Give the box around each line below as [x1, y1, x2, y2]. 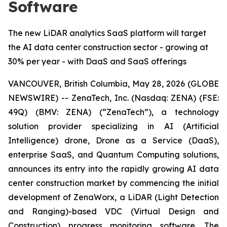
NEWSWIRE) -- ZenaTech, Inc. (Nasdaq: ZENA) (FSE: [8, 93, 219, 103]
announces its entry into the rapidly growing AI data [8, 164, 219, 174]
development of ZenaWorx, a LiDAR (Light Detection [8, 192, 219, 202]
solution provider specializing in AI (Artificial [8, 121, 219, 131]
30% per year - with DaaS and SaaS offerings [8, 56, 186, 66]
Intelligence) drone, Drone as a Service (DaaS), [8, 135, 219, 145]
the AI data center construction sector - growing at [8, 42, 208, 52]
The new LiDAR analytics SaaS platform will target [8, 28, 206, 38]
